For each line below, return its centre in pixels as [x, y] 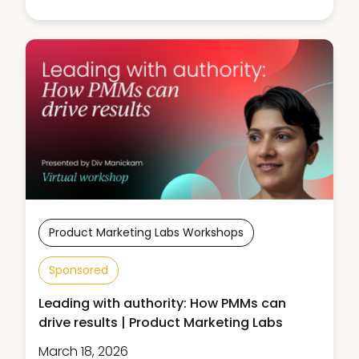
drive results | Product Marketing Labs [161, 323]
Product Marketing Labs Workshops [146, 233]
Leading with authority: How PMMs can [162, 304]
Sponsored [79, 270]
